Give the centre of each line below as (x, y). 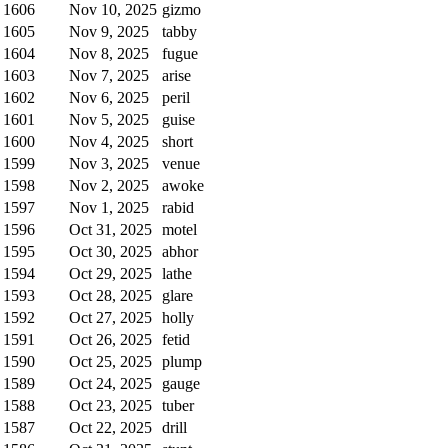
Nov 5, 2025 (109, 119)
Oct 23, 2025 (110, 405)
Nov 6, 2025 (109, 97)
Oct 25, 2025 (110, 361)
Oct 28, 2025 (110, 295)
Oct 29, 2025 (110, 273)
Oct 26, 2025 (110, 339)
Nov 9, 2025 (109, 31)
